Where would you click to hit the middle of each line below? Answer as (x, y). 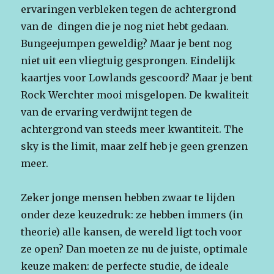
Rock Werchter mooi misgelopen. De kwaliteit (135, 95)
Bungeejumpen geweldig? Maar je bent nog (127, 44)
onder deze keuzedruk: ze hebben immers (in (132, 215)
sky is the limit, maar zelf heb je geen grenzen (135, 146)
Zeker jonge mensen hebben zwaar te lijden (128, 198)
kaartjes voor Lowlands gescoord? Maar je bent (137, 78)
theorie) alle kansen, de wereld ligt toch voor (132, 232)
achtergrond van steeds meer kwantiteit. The (132, 129)
